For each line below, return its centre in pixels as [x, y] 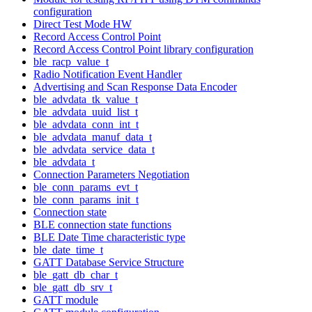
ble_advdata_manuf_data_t [93, 136]
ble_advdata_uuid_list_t [86, 111]
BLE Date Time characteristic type [109, 237]
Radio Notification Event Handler [108, 74]
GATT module [66, 299]
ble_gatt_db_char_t [76, 274]
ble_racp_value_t [71, 61]
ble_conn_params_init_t [86, 199]
